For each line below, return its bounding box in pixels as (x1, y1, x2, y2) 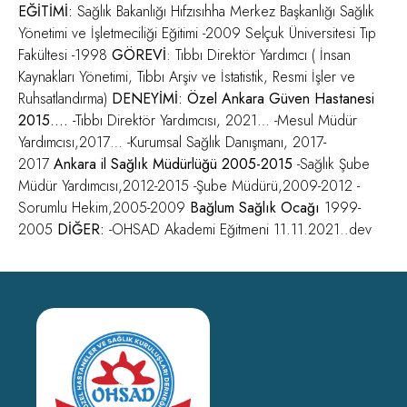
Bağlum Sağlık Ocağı (190, 197, 320, 218)
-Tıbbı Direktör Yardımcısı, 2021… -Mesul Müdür (68, 110, 357, 131)
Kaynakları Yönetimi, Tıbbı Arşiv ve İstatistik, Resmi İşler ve (18, 66, 355, 87)
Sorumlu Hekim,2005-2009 (18, 197, 190, 218)
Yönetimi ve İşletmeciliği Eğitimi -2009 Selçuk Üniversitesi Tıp (18, 23, 376, 44)
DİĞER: (57, 219, 104, 240)
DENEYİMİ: (112, 88, 183, 109)
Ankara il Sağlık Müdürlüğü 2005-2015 (54, 154, 293, 174)
